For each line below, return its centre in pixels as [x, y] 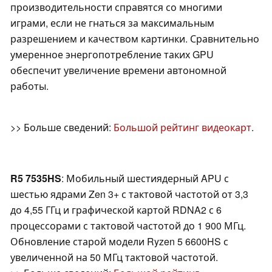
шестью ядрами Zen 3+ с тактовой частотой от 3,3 [129, 194]
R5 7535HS [36, 178]
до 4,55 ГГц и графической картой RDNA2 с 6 [116, 210]
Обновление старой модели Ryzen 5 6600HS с [119, 242]
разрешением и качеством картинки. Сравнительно [135, 39]
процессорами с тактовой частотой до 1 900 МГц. [128, 226]
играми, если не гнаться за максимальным [112, 23]
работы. [29, 86]
